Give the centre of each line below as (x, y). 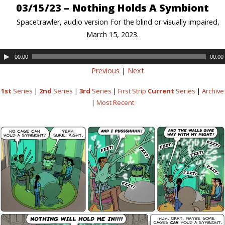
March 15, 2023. (113, 34)
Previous (106, 71)
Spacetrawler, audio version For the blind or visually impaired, (118, 22)
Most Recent (115, 103)
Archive (213, 91)
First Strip (133, 91)
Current (161, 91)
